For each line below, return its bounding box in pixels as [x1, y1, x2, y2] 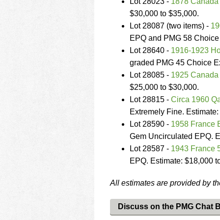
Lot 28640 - [130, 46, 171, 55]
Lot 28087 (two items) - [130, 22, 211, 30]
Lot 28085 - [130, 71, 171, 79]
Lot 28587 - [130, 144, 171, 153]
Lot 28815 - [130, 95, 171, 104]
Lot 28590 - [130, 120, 171, 128]
